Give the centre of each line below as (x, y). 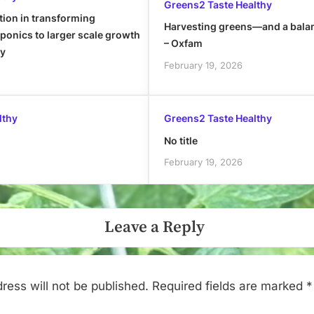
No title (180, 140)
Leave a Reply (154, 227)
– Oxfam (183, 43)
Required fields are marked (229, 286)
